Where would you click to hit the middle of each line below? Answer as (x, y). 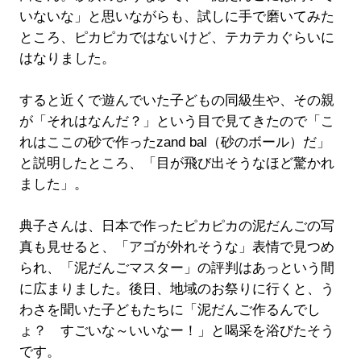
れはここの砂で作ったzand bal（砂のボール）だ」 (174, 143)
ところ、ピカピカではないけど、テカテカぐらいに (176, 38)
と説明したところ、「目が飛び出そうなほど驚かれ (176, 164)
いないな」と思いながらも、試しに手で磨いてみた (176, 17)
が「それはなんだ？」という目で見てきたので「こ (176, 122)
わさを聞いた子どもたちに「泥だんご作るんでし (170, 310)
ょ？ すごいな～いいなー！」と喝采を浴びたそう (176, 331)
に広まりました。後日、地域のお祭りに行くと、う (176, 289)
